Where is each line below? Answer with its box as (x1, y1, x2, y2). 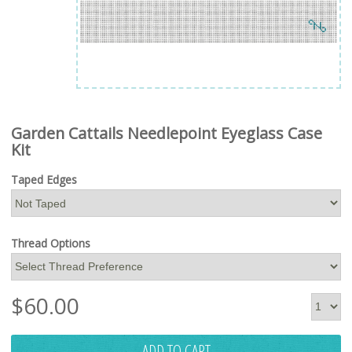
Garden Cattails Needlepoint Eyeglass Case (11, 122, 322, 144)
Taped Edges (11, 172, 77, 188)
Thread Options (11, 235, 90, 251)
